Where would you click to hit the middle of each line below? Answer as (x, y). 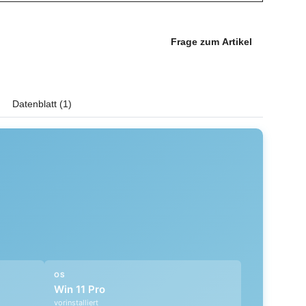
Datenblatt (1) (42, 103)
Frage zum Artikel (211, 41)
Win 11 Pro (79, 289)
